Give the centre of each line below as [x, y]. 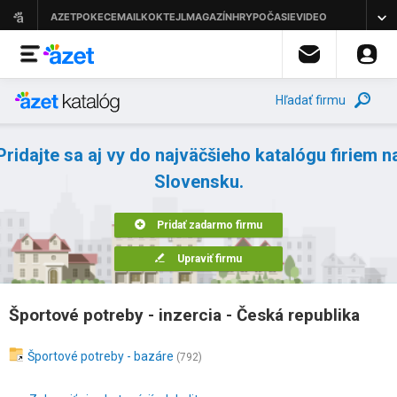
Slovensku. [198, 182]
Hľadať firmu [311, 100]
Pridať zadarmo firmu [210, 225]
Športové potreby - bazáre [101, 356]
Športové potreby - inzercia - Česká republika [184, 315]
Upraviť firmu [210, 259]
